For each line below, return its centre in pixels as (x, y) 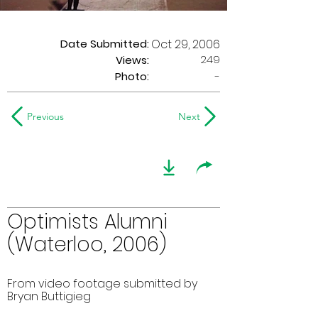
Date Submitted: (105, 44)
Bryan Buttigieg (49, 296)
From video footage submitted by (102, 284)
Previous (45, 116)
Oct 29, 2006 (186, 44)
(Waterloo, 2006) (87, 245)
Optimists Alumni (87, 222)
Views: (132, 60)
